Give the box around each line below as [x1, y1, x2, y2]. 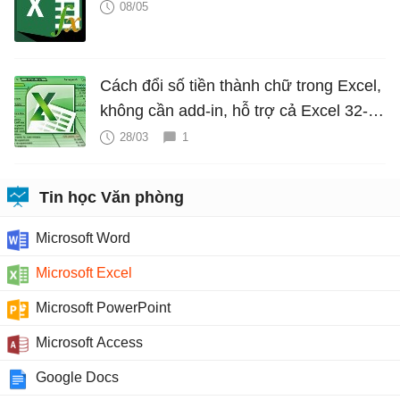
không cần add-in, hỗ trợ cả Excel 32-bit [100, 101, 385, 120]
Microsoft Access [36, 334, 143, 350]
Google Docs [36, 369, 119, 385]
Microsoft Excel [36, 264, 132, 280]
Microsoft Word [36, 229, 130, 246]
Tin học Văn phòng [39, 187, 184, 206]
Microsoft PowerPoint [36, 299, 171, 315]
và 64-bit [100, 126, 162, 145]
